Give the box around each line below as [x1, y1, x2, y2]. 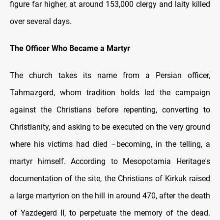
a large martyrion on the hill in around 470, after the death [10, 191, 210, 201]
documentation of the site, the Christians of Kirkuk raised [10, 174, 210, 184]
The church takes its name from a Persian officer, [10, 71, 210, 81]
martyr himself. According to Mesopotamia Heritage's [10, 157, 210, 166]
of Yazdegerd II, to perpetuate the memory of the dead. [10, 208, 210, 218]
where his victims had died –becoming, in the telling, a [10, 139, 210, 149]
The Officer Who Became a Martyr [10, 44, 130, 54]
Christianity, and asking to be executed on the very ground [10, 122, 210, 132]
